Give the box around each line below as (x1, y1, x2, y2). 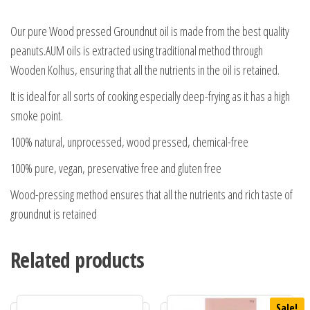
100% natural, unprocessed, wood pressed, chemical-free (10, 133, 248, 150)
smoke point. (10, 107, 63, 124)
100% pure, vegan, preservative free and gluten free (10, 159, 221, 176)
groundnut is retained (10, 205, 97, 222)
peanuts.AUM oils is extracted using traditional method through (10, 42, 263, 59)
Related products (10, 245, 145, 274)
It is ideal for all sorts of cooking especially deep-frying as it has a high (10, 87, 290, 104)
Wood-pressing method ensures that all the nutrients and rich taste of (10, 185, 293, 203)
